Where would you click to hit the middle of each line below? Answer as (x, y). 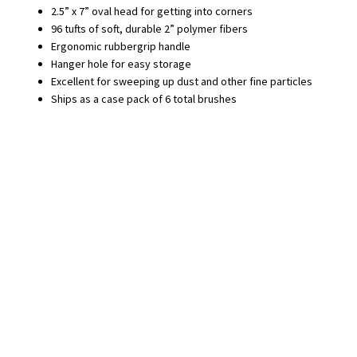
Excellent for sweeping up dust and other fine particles (182, 82)
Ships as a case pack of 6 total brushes (144, 99)
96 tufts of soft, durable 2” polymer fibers (149, 29)
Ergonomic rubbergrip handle (121, 47)
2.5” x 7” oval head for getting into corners (152, 12)
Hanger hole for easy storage (121, 64)
